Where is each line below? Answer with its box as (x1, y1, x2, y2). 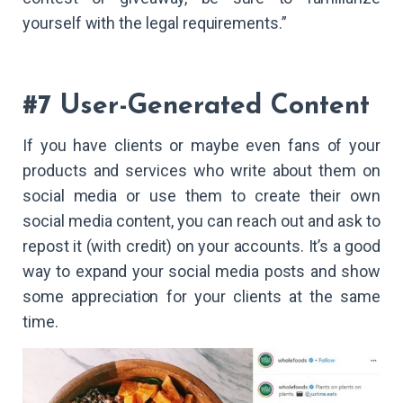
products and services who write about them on (22, 160, 381, 180)
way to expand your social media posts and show (22, 261, 381, 281)
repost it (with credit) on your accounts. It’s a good (22, 236, 381, 255)
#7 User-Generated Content (22, 93, 370, 121)
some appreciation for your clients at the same (22, 286, 381, 306)
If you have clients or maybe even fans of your (22, 135, 381, 155)
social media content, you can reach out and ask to (22, 210, 381, 230)
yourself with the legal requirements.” (22, 13, 287, 33)
